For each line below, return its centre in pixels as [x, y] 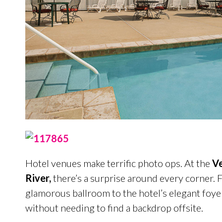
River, [38, 178]
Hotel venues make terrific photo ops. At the [118, 163]
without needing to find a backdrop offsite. [114, 207]
